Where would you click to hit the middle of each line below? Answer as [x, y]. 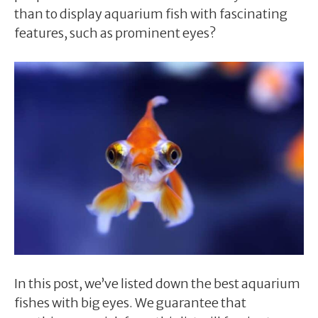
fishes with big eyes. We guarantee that [130, 302]
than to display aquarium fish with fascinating [151, 13]
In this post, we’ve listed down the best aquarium [157, 283]
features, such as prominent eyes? [115, 33]
